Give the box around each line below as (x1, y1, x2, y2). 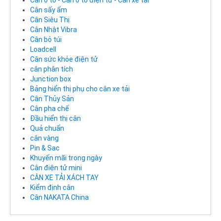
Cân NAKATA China (30, 193, 89, 202)
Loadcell (30, 45, 56, 54)
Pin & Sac (30, 144, 60, 152)
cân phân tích (30, 65, 73, 74)
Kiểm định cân (30, 184, 74, 192)
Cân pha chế (30, 105, 69, 113)
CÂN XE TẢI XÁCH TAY (30, 174, 99, 182)
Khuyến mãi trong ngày (30, 154, 102, 162)
